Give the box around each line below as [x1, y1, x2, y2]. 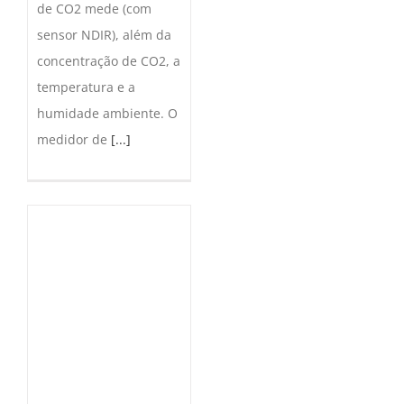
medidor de [37, 130, 111, 148]
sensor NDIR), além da [37, 25, 171, 43]
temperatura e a [37, 78, 135, 96]
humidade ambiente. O [37, 104, 178, 122]
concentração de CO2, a [37, 51, 180, 69]
